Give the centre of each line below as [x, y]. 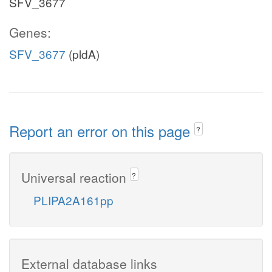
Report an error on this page [102, 131]
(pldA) [83, 54]
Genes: [30, 32]
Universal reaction [76, 177]
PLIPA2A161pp [73, 200]
